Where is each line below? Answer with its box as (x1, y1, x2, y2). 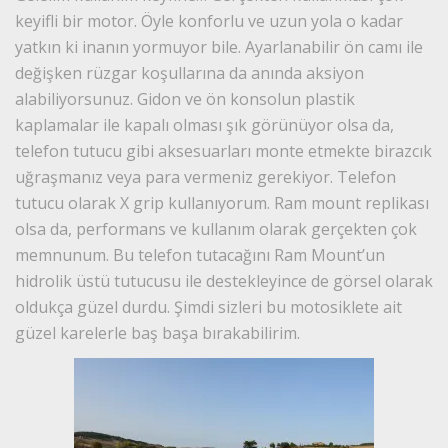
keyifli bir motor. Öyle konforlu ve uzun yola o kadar (15, 9, 403, 32)
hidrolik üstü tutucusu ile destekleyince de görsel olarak (15, 269, 433, 292)
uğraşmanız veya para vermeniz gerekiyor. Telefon (15, 165, 396, 188)
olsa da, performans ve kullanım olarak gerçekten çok (15, 217, 417, 240)
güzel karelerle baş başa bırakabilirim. (15, 321, 300, 344)
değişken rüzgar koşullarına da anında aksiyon (15, 61, 364, 84)
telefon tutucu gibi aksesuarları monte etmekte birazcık (15, 139, 432, 162)
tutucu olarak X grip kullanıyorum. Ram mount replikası (15, 191, 429, 214)
